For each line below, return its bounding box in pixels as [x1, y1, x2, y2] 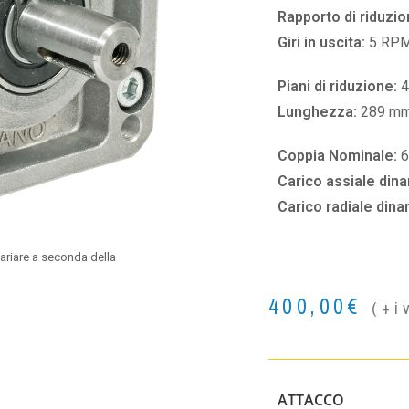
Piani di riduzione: [278, 78, 397, 95]
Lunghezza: [278, 103, 361, 121]
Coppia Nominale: [278, 147, 401, 164]
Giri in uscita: [278, 34, 369, 51]
